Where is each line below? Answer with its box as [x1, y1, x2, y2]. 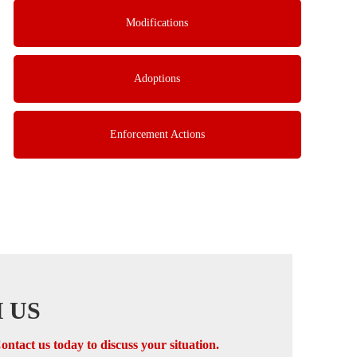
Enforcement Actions [109, 127, 205, 140]
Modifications [126, 16, 189, 29]
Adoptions [134, 72, 181, 84]
